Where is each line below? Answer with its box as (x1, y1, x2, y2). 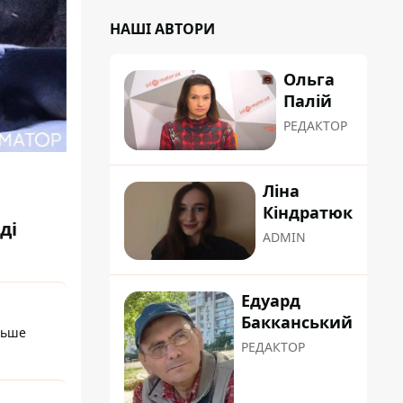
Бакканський (241, 311, 353, 334)
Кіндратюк (263, 201, 353, 224)
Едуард (241, 290, 300, 312)
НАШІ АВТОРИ (110, 19, 215, 39)
